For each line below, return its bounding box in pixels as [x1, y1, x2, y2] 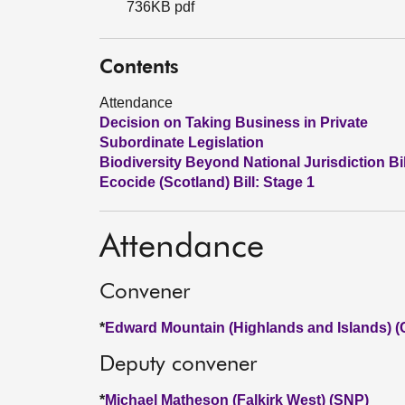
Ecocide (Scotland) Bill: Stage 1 [99, 174, 315, 190]
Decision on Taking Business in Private [99, 115, 368, 130]
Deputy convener [99, 353, 257, 375]
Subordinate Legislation [99, 135, 264, 150]
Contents [99, 59, 179, 78]
